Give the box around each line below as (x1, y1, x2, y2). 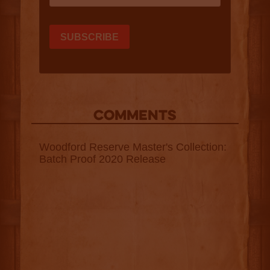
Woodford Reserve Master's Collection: (39, 141, 227, 154)
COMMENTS (93, 109, 177, 125)
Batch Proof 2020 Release (39, 153, 166, 166)
